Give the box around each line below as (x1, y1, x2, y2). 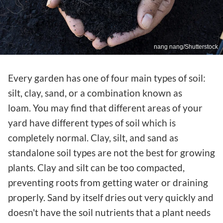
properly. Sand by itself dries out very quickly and (8, 191, 214, 203)
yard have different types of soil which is (8, 116, 176, 128)
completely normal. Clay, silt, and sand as (8, 131, 178, 143)
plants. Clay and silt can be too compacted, (8, 161, 185, 173)
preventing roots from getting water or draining (8, 176, 208, 188)
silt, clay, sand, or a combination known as (8, 87, 182, 99)
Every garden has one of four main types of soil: (8, 72, 206, 84)
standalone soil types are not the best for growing (8, 146, 215, 158)
